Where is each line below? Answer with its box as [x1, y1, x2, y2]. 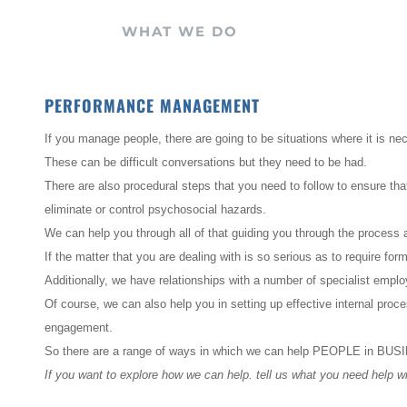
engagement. [45, 321, 113, 335]
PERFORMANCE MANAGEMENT [45, 94, 260, 118]
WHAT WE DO [122, 23, 239, 41]
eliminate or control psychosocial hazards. [45, 203, 270, 217]
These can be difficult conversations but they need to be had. [45, 155, 367, 170]
